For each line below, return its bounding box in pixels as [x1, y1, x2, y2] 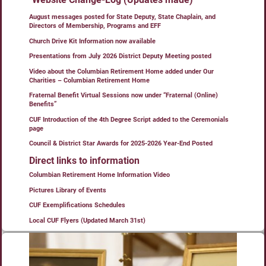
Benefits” [29, 100, 57, 109]
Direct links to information [29, 155, 140, 167]
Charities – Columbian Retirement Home [29, 76, 150, 84]
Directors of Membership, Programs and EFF [29, 22, 161, 30]
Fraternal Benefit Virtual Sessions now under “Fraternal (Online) [29, 91, 218, 100]
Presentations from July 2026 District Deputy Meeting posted [29, 52, 211, 61]
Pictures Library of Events [29, 186, 106, 194]
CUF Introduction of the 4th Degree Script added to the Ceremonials [29, 115, 229, 123]
